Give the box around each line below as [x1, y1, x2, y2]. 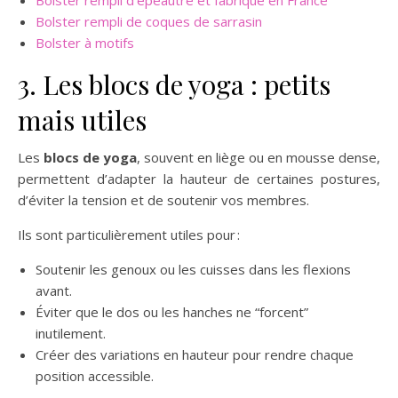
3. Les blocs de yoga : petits [18, 67, 330, 102]
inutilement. [36, 324, 106, 342]
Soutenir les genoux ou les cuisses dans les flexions [36, 260, 351, 278]
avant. [36, 282, 72, 299]
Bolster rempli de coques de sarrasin [36, 12, 262, 30]
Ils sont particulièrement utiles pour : [18, 226, 240, 243]
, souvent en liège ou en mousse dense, [137, 148, 380, 166]
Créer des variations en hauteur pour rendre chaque [36, 346, 354, 363]
